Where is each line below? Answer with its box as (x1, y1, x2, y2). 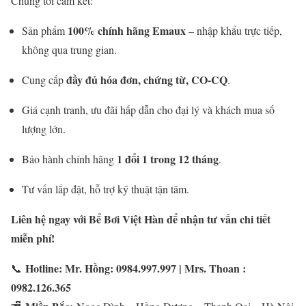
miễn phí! (11, 230, 55, 247)
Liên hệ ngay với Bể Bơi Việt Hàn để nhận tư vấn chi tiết (11, 211, 270, 227)
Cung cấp (22, 72, 66, 87)
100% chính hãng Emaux (68, 23, 186, 39)
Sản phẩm (22, 23, 68, 38)
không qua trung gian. (22, 42, 117, 57)
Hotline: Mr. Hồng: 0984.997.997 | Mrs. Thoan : (22, 260, 246, 277)
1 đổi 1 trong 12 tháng (117, 151, 219, 167)
